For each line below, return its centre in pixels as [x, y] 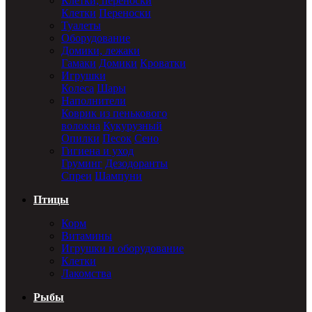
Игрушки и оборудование [123, 248]
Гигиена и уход [97, 151]
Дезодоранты [136, 163]
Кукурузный [133, 126]
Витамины [87, 236]
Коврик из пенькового [114, 113]
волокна [81, 126]
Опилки [80, 138]
